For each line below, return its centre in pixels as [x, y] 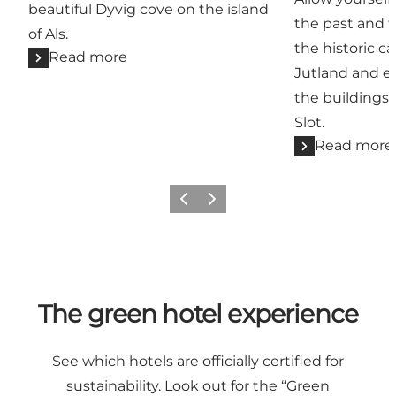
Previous [196, 204]
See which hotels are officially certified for [198, 362]
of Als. [48, 34]
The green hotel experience [198, 314]
